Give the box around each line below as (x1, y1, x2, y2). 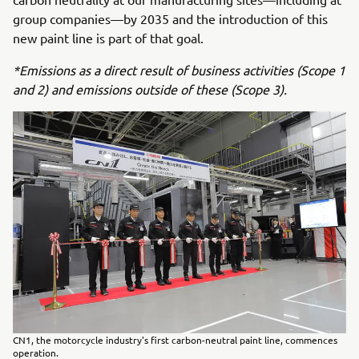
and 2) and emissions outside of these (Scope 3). (13, 81, 287, 97)
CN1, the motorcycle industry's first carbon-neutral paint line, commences (13, 333, 337, 347)
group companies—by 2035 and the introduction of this (13, 10, 328, 26)
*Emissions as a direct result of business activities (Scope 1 (13, 62, 345, 78)
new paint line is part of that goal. (13, 30, 204, 46)
